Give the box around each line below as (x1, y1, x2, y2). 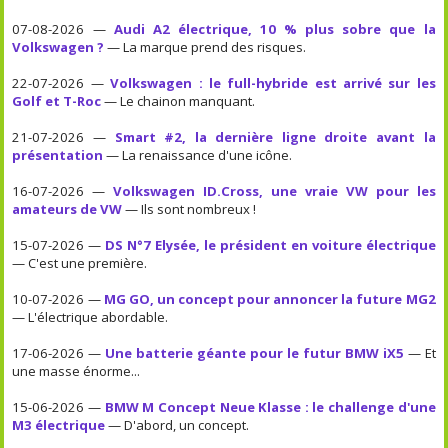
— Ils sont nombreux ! (122, 199, 257, 218)
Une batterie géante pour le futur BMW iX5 (105, 343, 404, 362)
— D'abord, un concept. (105, 415, 250, 434)
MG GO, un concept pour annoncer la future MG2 (103, 289, 436, 308)
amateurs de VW (12, 199, 123, 218)
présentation (12, 145, 104, 164)
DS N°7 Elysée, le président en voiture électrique (105, 235, 436, 254)
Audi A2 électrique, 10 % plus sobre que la (113, 19, 436, 38)
